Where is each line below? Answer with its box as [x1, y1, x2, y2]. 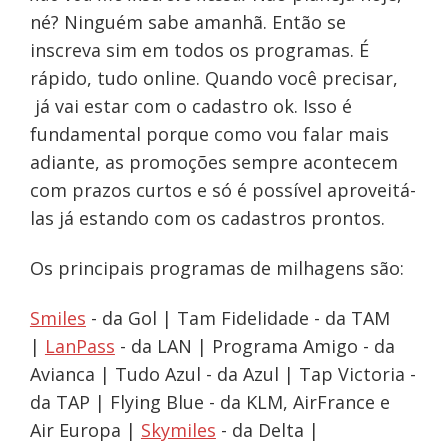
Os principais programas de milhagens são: [29, 256, 404, 281]
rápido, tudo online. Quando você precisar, [29, 66, 398, 91]
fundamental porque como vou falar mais [29, 122, 389, 147]
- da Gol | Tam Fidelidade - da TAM [85, 306, 390, 331]
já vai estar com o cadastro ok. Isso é [29, 94, 352, 119]
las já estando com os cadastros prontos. [29, 206, 385, 231]
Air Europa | [29, 418, 141, 443]
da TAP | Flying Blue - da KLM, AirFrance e [29, 390, 390, 415]
